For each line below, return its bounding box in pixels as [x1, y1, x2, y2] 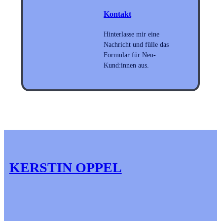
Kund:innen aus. [104, 62, 149, 69]
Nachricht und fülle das [104, 41, 169, 48]
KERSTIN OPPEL [9, 160, 122, 176]
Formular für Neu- [104, 51, 156, 59]
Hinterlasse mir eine [104, 31, 160, 38]
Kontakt [104, 9, 132, 19]
